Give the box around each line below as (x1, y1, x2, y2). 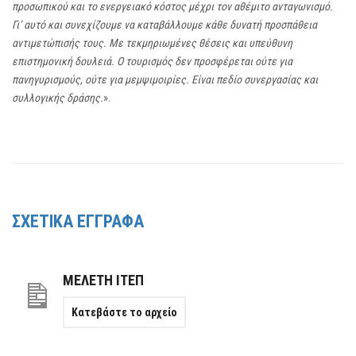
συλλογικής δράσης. (12, 91, 103, 104)
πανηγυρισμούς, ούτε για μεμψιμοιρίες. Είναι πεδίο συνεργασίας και (12, 72, 318, 86)
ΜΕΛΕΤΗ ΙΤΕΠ (63, 271, 144, 288)
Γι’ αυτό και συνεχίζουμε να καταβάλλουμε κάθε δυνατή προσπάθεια (12, 17, 317, 31)
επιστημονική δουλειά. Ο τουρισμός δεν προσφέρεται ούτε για (12, 54, 292, 68)
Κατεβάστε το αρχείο (72, 305, 177, 319)
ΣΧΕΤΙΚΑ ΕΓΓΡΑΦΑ (12, 211, 144, 231)
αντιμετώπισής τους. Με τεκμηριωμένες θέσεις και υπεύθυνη (12, 36, 292, 49)
